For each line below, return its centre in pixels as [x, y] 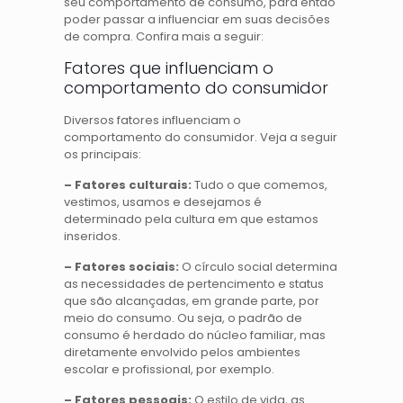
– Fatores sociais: [122, 266]
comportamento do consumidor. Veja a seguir [201, 137]
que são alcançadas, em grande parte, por [192, 300]
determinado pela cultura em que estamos [192, 219]
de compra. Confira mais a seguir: [164, 36]
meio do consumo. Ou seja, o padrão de [184, 318]
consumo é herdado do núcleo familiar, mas [195, 335]
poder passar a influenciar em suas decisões [197, 19]
